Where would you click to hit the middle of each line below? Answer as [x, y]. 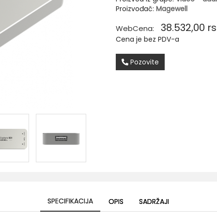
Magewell [172, 8]
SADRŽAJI [154, 201]
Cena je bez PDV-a [147, 39]
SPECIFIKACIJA [70, 201]
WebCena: [136, 28]
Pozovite [144, 62]
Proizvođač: [136, 8]
